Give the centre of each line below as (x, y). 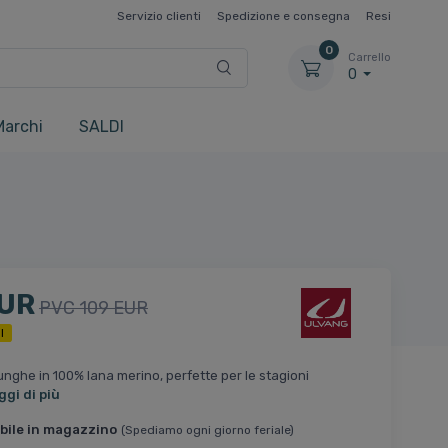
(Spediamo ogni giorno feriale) (207, 430)
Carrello (369, 58)
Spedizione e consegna (283, 15)
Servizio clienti (159, 15)
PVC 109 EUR (93, 308)
